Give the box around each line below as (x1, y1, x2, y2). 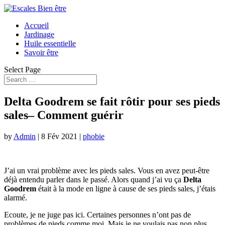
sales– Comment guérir (4, 108, 124, 122)
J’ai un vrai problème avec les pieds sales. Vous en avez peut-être (4, 166, 209, 175)
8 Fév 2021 (41, 132, 77, 141)
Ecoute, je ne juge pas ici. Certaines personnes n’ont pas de (4, 210, 191, 219)
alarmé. (4, 193, 27, 202)
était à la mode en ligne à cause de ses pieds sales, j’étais (36, 184, 215, 193)
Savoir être (24, 48, 58, 57)
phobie (83, 132, 104, 141)
